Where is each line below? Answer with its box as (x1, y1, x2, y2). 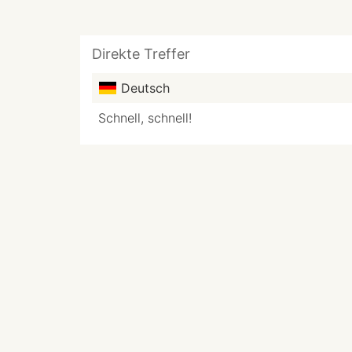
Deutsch (117, 80, 170, 96)
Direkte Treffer (92, 46, 190, 62)
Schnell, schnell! (98, 110, 192, 126)
